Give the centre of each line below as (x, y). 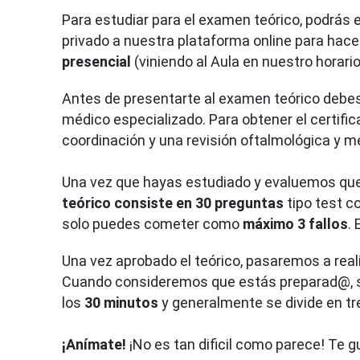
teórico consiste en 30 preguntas (173, 202)
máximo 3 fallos (295, 223)
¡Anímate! (94, 344)
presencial (96, 61)
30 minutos (120, 302)
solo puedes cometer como (152, 223)
